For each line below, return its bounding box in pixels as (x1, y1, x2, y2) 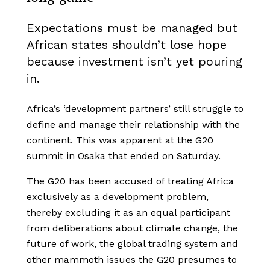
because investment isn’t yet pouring (27, 54, 242, 69)
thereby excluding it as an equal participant (27, 207, 230, 219)
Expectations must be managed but (27, 20, 237, 36)
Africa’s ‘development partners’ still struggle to (27, 103, 243, 115)
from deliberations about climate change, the (27, 222, 238, 234)
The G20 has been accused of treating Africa (27, 175, 234, 187)
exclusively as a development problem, (27, 191, 209, 203)
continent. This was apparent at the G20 (27, 134, 213, 146)
